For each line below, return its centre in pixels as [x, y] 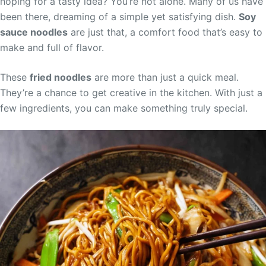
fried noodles [61, 77]
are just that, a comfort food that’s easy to [165, 32]
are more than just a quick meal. [165, 77]
